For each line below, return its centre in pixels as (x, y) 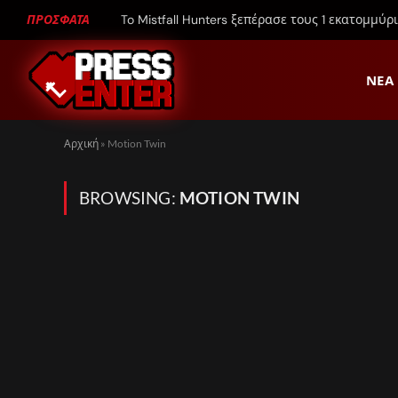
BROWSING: (129, 198)
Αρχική (81, 143)
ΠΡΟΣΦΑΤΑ (58, 20)
